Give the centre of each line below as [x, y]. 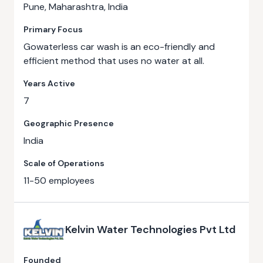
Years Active [49, 83]
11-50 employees [59, 181]
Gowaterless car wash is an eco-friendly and [119, 47]
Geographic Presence [69, 123]
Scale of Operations [64, 163]
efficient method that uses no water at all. [114, 61]
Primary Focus [53, 29]
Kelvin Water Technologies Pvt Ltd [150, 230]
